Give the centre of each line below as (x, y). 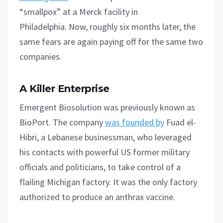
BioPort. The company (62, 122)
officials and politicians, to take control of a (100, 167)
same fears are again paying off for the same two (111, 41)
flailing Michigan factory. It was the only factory (108, 182)
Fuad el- (180, 122)
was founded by (135, 122)
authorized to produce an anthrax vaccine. (97, 197)
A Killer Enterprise (64, 88)
